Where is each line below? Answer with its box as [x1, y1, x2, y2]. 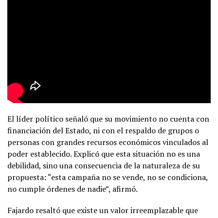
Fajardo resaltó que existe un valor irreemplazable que [7, 204, 198, 216]
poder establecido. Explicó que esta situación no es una [7, 148, 200, 159]
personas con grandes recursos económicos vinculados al [7, 136, 208, 147]
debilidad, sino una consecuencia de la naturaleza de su [7, 160, 200, 171]
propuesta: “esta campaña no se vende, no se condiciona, [7, 171, 208, 182]
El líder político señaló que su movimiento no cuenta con [7, 113, 209, 124]
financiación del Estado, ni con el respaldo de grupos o [7, 125, 199, 136]
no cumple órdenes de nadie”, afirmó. [7, 183, 138, 194]
